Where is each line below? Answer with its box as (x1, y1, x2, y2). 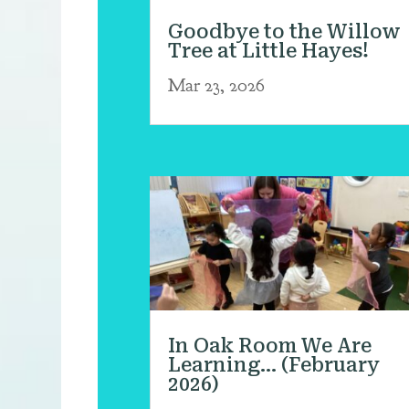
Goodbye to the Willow (167, 20, 401, 43)
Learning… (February (167, 353, 380, 376)
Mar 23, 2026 (167, 73, 265, 97)
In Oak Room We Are (167, 334, 372, 357)
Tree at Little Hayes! (167, 39, 369, 62)
